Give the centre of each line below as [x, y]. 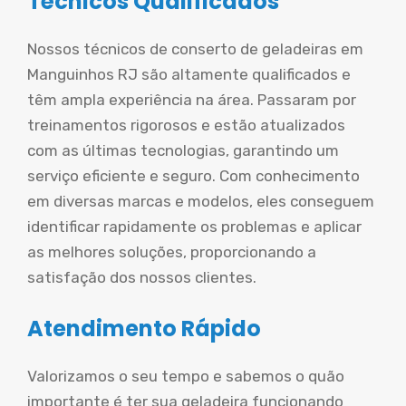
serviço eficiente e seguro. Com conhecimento [193, 175]
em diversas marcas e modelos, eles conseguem [201, 201]
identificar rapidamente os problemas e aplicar [194, 226]
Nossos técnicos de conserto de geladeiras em [195, 48]
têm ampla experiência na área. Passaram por [192, 99]
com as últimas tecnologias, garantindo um [183, 150]
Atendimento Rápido [144, 329]
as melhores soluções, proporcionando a [172, 251]
